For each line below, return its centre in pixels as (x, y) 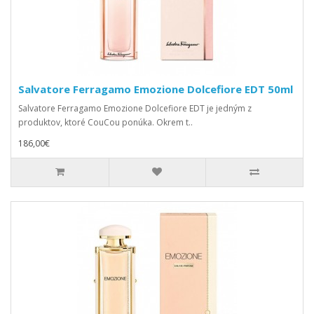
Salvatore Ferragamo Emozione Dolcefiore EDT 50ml (156, 89)
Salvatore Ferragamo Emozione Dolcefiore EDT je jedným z (135, 108)
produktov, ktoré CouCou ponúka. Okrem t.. (105, 122)
